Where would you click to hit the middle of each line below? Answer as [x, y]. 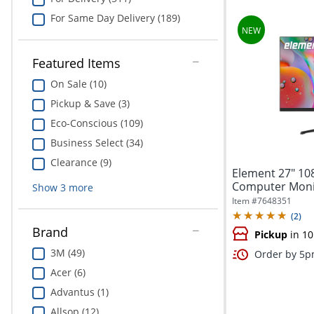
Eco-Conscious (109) [96, 123]
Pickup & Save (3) [90, 103]
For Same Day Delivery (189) [115, 18]
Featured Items [76, 63]
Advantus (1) [79, 292]
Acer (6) [68, 272]
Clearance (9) [81, 162]
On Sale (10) [78, 83]
